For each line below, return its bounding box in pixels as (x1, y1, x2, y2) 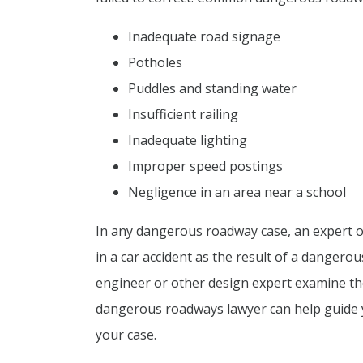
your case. (96, 325, 156, 344)
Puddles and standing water (128, 79, 297, 97)
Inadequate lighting (128, 130, 247, 149)
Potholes (128, 53, 182, 71)
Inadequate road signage (128, 27, 280, 45)
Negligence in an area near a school (128, 182, 346, 201)
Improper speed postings (128, 156, 283, 175)
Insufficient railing (128, 105, 238, 123)
